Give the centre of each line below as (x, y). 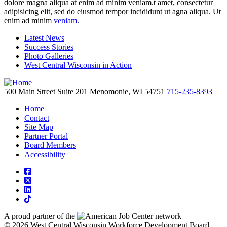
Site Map (39, 127)
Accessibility (45, 155)
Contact (37, 118)
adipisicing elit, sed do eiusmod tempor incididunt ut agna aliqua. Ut (112, 12)
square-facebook (57, 171)
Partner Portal (46, 136)
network (168, 216)
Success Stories (49, 47)
